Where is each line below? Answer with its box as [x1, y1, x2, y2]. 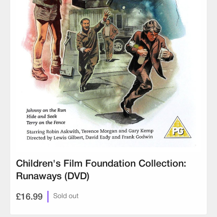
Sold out [53, 193, 78, 200]
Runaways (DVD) [16, 172, 90, 182]
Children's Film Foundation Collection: [16, 160, 186, 169]
